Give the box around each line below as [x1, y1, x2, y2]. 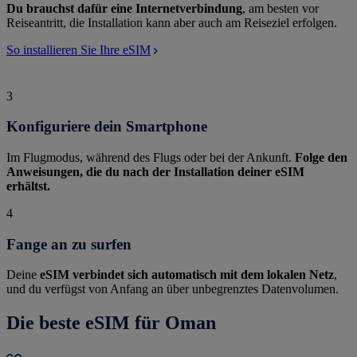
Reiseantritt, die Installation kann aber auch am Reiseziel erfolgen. [6, 15, 337, 29]
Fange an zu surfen [6, 235, 131, 253]
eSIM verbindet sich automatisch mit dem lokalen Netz [40, 268, 334, 282]
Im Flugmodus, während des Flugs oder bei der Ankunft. [6, 151, 295, 164]
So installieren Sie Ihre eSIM [6, 42, 151, 57]
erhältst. [6, 179, 50, 193]
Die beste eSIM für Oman [6, 312, 216, 334]
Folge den [295, 151, 347, 164]
